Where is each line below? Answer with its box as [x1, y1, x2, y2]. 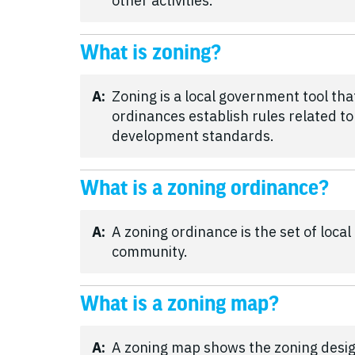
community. [112, 242, 188, 261]
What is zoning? [80, 42, 221, 63]
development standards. [112, 127, 274, 145]
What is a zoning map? [80, 293, 279, 315]
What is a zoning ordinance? [80, 177, 329, 199]
